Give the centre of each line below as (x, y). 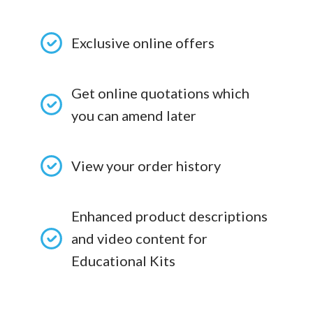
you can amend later (134, 116)
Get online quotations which (160, 93)
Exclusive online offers (143, 43)
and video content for (139, 239)
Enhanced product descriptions (169, 216)
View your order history (146, 166)
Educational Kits (123, 261)
